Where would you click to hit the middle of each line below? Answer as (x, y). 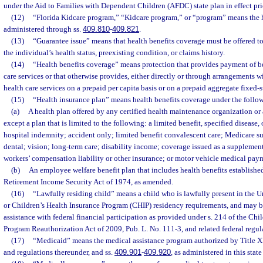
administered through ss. (43, 29)
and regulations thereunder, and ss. (59, 252)
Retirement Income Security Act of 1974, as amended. (88, 182)
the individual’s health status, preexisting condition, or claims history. (114, 53)
